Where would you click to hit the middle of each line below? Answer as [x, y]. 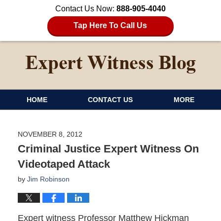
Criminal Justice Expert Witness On [108, 148]
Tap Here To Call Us [110, 25]
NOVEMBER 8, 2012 [50, 134]
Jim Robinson [48, 179]
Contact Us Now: [86, 9]
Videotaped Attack [64, 164]
